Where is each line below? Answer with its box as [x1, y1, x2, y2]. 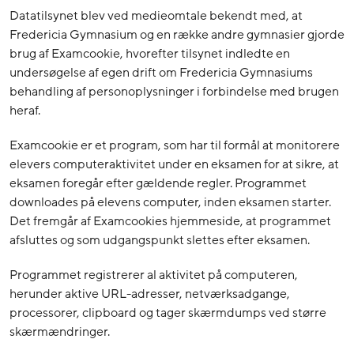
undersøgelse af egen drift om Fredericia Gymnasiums [9, 64, 313, 82]
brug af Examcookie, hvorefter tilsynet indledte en [9, 45, 290, 63]
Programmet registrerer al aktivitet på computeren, [9, 266, 298, 284]
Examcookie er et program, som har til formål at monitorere [9, 137, 340, 155]
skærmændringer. [9, 323, 110, 341]
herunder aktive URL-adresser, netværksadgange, [9, 285, 290, 303]
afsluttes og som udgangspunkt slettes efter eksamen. [9, 232, 310, 250]
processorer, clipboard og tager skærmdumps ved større [9, 304, 326, 322]
